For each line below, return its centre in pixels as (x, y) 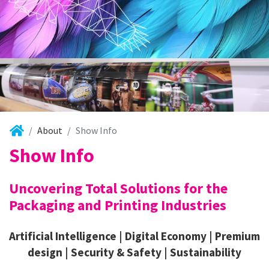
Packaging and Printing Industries (118, 205)
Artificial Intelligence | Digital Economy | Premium (134, 236)
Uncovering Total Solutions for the (118, 188)
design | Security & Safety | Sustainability (134, 252)
